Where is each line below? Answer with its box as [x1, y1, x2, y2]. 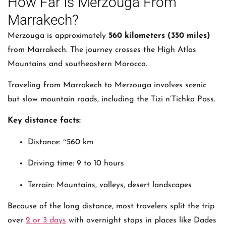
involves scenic [151, 81, 206, 90]
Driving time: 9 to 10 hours [28, 159, 124, 168]
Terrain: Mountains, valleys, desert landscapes [28, 181, 192, 189]
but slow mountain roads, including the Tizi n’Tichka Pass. [8, 95, 215, 104]
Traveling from [8, 81, 63, 90]
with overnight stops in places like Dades [66, 216, 216, 224]
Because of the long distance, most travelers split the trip [8, 202, 214, 210]
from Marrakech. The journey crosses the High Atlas [8, 45, 196, 54]
